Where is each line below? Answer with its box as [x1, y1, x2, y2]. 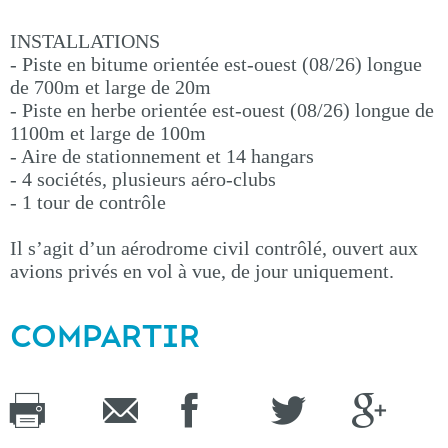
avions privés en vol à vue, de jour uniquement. [10, 260, 394, 282]
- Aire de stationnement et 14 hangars [10, 145, 314, 167]
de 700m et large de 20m [10, 76, 211, 98]
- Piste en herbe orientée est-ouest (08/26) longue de [10, 99, 434, 121]
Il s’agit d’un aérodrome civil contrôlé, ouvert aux [10, 237, 418, 259]
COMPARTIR [10, 318, 200, 357]
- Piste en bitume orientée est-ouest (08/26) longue [10, 53, 422, 75]
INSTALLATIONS [10, 30, 160, 52]
